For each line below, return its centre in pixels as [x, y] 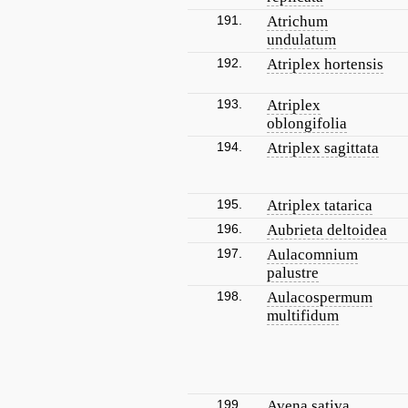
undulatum [301, 40]
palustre [293, 273]
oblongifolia [307, 123]
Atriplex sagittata [323, 148]
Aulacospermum [320, 297]
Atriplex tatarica [320, 205]
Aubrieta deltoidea [327, 230]
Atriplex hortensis [325, 64]
